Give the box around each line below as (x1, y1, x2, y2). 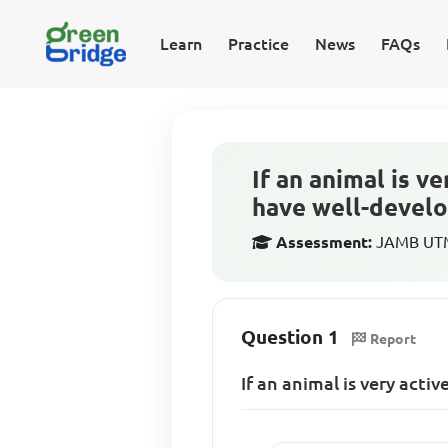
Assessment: (276, 233, 373, 251)
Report (370, 330, 417, 347)
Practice (227, 35, 289, 53)
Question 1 (241, 326, 340, 348)
